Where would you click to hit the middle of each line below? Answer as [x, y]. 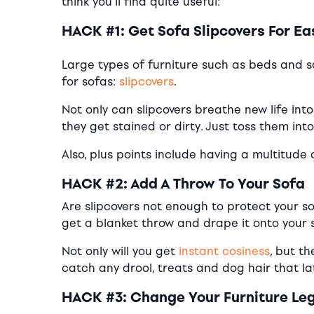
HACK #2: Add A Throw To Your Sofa [183, 183]
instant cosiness [224, 251]
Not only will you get [120, 251]
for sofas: [90, 81]
